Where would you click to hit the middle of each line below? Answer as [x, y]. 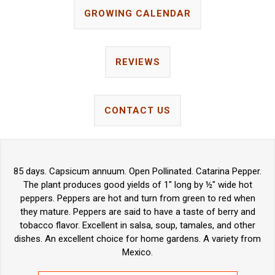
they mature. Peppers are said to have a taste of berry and [137, 211]
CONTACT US [137, 110]
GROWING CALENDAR [137, 13]
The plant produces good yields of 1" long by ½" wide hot [137, 184]
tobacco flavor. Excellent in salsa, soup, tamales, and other [137, 225]
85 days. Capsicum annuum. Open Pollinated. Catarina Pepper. [137, 171]
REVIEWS [137, 62]
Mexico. [137, 252]
